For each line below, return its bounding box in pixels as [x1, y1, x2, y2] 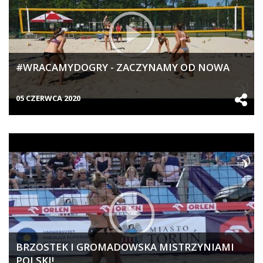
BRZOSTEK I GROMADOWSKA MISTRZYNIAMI [16, 240, 234, 254]
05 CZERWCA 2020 [16, 92, 80, 103]
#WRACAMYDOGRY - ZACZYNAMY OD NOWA [16, 60, 230, 75]
